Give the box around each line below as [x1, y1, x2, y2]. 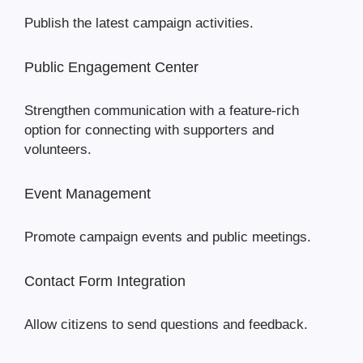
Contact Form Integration [24, 273, 186, 290]
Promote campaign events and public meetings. [24, 229, 311, 246]
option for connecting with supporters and [24, 122, 274, 139]
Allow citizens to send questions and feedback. [24, 317, 308, 333]
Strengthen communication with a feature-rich [24, 103, 299, 119]
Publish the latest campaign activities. [24, 15, 254, 32]
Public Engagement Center [24, 59, 199, 76]
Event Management [24, 186, 151, 203]
